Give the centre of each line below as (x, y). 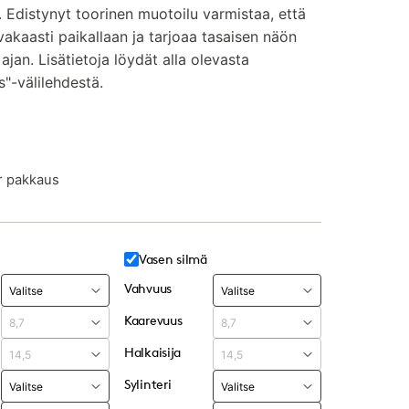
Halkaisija (153, 352)
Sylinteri (148, 384)
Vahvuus (148, 288)
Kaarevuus (153, 320)
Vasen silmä (173, 259)
